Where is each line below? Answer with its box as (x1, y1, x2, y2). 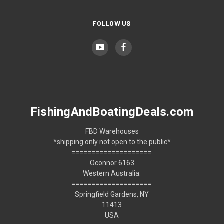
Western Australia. (83, 169, 141, 177)
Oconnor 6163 (89, 158, 134, 167)
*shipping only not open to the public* (53, 137, 171, 146)
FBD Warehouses (85, 127, 139, 135)
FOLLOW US (92, 18, 131, 27)
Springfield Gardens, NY (75, 190, 149, 198)
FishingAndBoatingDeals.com (30, 104, 194, 119)
